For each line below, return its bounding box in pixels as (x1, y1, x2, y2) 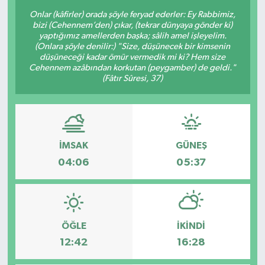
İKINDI (177, 221, 206, 231)
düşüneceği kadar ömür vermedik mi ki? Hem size (40, 52, 225, 62)
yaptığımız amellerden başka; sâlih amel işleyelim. (38, 31, 227, 40)
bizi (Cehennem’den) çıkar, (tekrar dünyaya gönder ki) (33, 20, 232, 30)
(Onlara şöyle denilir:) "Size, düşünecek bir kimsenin (35, 41, 230, 51)
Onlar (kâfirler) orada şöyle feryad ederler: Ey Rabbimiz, (30, 9, 235, 19)
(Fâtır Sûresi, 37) (102, 73, 163, 83)
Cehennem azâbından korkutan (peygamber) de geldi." (29, 63, 236, 72)
